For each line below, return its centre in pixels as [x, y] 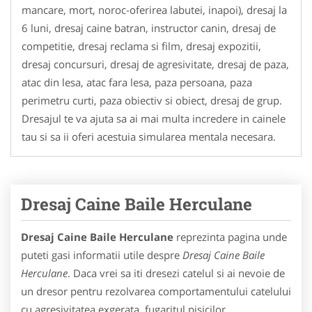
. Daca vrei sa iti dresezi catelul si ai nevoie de [176, 273]
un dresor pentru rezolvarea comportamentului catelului [156, 291]
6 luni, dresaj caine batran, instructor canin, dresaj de [149, 28]
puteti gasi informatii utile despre [102, 255]
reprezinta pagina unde [230, 236]
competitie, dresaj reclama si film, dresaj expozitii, [141, 46]
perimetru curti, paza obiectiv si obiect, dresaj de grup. [152, 100]
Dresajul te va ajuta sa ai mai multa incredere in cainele [154, 118]
